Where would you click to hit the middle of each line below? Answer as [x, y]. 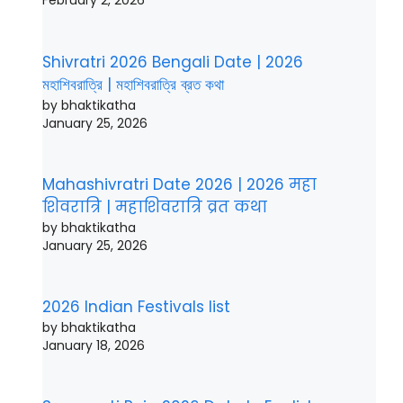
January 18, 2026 [94, 346]
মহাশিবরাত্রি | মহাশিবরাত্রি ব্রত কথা [133, 84]
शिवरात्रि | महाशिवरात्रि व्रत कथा [155, 206]
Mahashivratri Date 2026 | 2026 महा [179, 184]
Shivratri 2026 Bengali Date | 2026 [173, 62]
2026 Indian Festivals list [136, 307]
